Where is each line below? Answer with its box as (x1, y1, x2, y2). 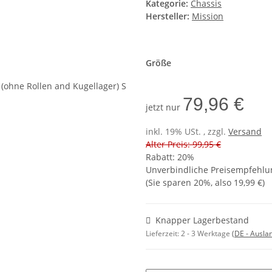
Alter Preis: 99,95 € (146, 138, 221, 151)
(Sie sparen (146, 177, 194, 189)
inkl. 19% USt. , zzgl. (146, 126, 228, 138)
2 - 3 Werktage (181, 228, 232, 239)
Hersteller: (146, 10, 189, 22)
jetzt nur (146, 101, 183, 114)
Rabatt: (146, 151, 177, 163)
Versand (228, 126, 262, 138)
